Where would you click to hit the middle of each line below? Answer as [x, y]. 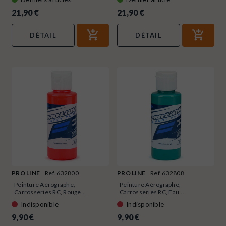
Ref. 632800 [62, 173]
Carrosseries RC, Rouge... [50, 192]
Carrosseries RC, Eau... [152, 192]
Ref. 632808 [167, 173]
